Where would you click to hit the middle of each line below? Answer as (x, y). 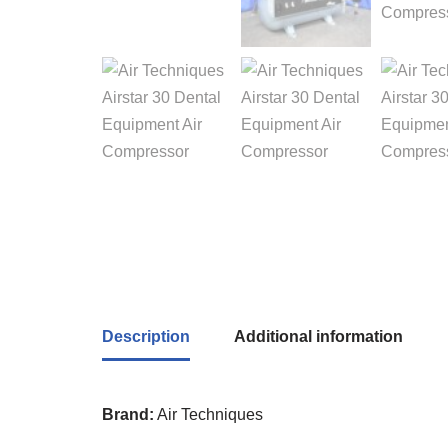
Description (146, 336)
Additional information (318, 336)
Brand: (128, 414)
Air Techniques (208, 414)
